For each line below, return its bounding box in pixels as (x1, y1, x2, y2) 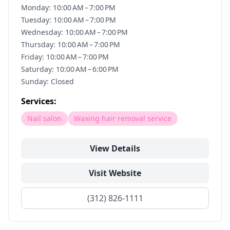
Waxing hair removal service (74, 113, 171, 123)
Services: (21, 95, 56, 107)
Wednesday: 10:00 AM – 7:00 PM (21, 27, 128, 37)
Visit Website (89, 167, 141, 179)
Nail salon (27, 113, 62, 123)
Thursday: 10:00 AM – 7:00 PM (21, 40, 120, 49)
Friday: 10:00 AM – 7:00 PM (21, 52, 109, 62)
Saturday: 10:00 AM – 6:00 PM (21, 64, 119, 74)
